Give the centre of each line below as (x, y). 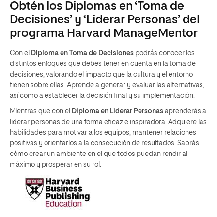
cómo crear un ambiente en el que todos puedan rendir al (99, 154)
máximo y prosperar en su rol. (55, 165)
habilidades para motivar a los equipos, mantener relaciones (103, 133)
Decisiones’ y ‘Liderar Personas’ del (105, 20)
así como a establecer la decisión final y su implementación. (102, 96)
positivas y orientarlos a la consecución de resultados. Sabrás (104, 143)
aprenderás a (185, 111)
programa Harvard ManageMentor (104, 33)
